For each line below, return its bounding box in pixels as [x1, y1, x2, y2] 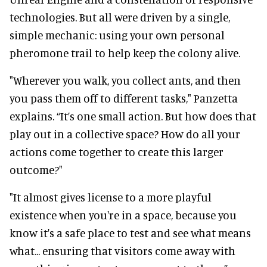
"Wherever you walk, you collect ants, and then [10, 73, 241, 88]
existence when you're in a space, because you [10, 208, 237, 222]
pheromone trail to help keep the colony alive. [10, 46, 240, 60]
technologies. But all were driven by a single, [10, 10, 230, 24]
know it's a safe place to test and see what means [10, 226, 251, 240]
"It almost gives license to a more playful [10, 190, 212, 204]
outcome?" [10, 163, 63, 177]
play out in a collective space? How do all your [10, 127, 240, 141]
